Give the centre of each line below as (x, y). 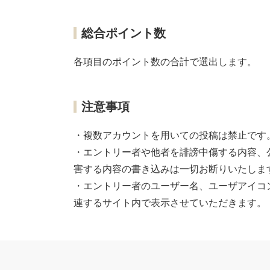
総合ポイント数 (124, 33)
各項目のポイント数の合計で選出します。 (165, 61)
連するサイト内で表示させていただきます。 (170, 202)
